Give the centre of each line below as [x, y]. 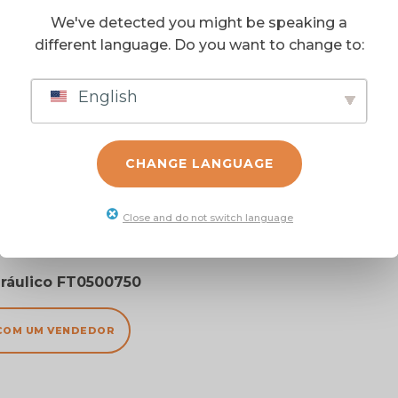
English [106, 97]
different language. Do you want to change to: [199, 45]
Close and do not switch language [208, 218]
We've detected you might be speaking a [199, 23]
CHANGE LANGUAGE [199, 163]
